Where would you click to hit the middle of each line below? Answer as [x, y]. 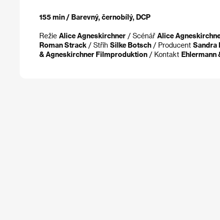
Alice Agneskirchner [92, 36]
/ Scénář [141, 36]
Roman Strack [63, 45]
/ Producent [172, 45]
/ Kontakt [164, 54]
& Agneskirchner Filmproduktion [93, 54]
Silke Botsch [131, 45]
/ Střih [98, 45]
